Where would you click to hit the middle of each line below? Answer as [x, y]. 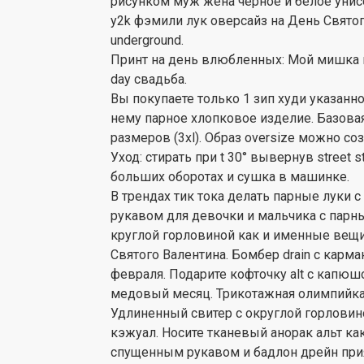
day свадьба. [149, 79]
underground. [147, 40]
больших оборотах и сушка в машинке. [230, 177]
